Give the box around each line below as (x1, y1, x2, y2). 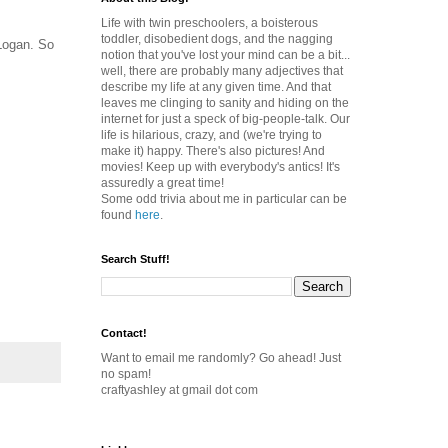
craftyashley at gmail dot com (101, 383, 258, 397)
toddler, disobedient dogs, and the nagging (101, 32, 333, 46)
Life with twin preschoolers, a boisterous (101, 16, 318, 30)
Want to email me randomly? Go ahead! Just (101, 351, 341, 365)
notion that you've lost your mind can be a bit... (101, 48, 350, 62)
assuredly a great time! (101, 176, 224, 190)
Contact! (101, 327, 147, 339)
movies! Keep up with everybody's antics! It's (101, 160, 340, 174)
